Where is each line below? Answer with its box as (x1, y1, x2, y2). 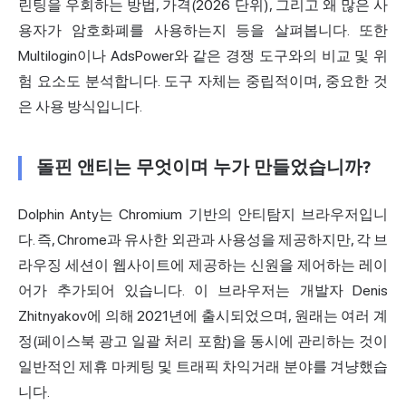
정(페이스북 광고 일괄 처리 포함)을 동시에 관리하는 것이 (18, 332, 388, 350)
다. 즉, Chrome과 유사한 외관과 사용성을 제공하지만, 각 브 (18, 230, 388, 248)
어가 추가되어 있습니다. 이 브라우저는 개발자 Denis (18, 281, 388, 299)
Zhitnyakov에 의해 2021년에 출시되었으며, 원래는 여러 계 (18, 306, 388, 324)
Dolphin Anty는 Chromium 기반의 (18, 205, 237, 223)
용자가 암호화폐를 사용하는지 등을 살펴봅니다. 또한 (18, 21, 388, 39)
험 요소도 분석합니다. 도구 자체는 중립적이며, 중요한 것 (18, 72, 388, 90)
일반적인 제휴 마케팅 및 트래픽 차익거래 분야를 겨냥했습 (18, 357, 388, 375)
